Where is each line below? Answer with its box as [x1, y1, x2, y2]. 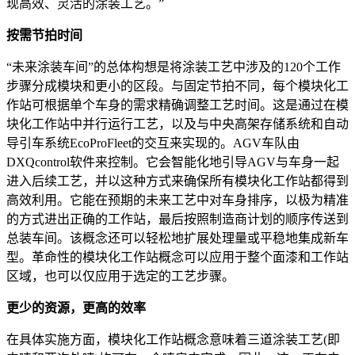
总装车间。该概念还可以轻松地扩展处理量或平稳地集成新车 [6, 231, 349, 245]
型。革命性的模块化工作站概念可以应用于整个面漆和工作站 [6, 250, 349, 264]
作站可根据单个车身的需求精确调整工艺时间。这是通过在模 [6, 97, 349, 112]
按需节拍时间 [6, 28, 82, 42]
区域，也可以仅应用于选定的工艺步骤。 [6, 269, 235, 283]
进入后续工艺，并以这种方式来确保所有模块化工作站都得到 [6, 174, 349, 188]
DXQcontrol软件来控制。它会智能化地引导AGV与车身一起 [6, 155, 339, 169]
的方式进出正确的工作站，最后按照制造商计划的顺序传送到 [6, 212, 349, 226]
